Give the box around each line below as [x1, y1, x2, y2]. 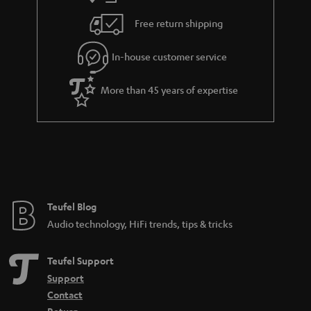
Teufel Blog [47, 200, 96, 213]
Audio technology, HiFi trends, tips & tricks [47, 217, 233, 230]
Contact [47, 288, 83, 301]
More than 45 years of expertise [101, 83, 239, 96]
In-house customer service [112, 49, 228, 62]
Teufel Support [47, 254, 114, 267]
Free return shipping [135, 16, 224, 29]
